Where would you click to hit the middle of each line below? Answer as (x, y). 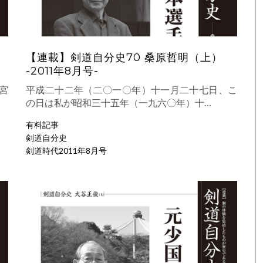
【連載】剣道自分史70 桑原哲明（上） (124, 58)
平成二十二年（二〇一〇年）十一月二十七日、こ (131, 90)
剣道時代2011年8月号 (66, 151)
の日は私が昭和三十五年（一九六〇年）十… (119, 103)
